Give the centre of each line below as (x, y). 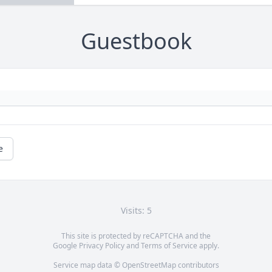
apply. (208, 246)
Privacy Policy (102, 246)
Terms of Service (169, 246)
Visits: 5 (136, 211)
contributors (197, 265)
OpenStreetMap (149, 265)
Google (66, 246)
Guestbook (136, 41)
